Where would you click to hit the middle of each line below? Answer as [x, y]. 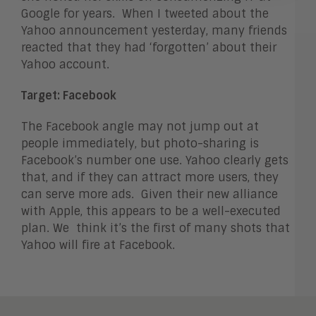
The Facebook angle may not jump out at [140, 126]
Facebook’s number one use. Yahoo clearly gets [155, 160]
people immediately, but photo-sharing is [140, 143]
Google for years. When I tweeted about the [145, 13]
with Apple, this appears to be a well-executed [151, 211]
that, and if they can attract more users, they [150, 177]
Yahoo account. [65, 64]
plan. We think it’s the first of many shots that [156, 228]
